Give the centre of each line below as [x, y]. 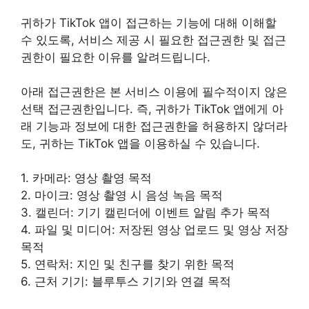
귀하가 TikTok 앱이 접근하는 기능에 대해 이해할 [149, 22]
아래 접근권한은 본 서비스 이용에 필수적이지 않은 [154, 91]
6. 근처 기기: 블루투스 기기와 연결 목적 [126, 282]
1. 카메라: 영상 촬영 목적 [86, 178]
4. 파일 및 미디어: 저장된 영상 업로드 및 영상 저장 [154, 230]
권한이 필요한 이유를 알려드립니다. [116, 57]
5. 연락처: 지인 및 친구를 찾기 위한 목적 [128, 265]
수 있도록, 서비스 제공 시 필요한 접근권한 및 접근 [153, 40]
